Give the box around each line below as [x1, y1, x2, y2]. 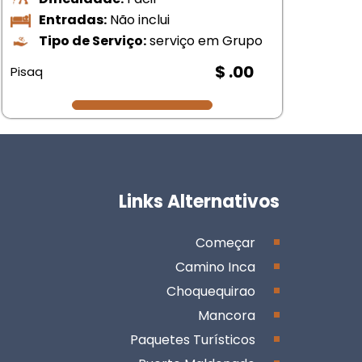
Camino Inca [175, 258, 255, 277]
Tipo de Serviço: [39, 31, 147, 50]
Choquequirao [166, 282, 255, 301]
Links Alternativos [119, 189, 280, 215]
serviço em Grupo [146, 31, 263, 50]
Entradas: [39, 10, 107, 29]
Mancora [198, 306, 255, 326]
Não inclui [107, 10, 170, 29]
